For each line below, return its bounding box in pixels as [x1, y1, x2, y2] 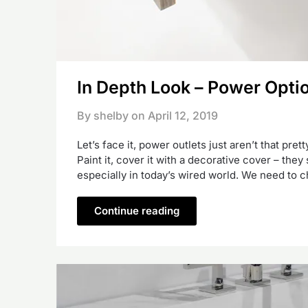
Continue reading [94, 204, 179, 218]
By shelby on [77, 109, 145, 123]
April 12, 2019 [148, 109, 218, 123]
